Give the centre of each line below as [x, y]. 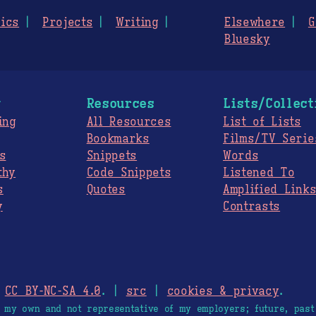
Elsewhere [255, 23]
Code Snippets [129, 173]
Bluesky [247, 40]
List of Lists [262, 122]
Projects [67, 23]
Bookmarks [118, 139]
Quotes [106, 190]
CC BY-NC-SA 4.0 [53, 292]
